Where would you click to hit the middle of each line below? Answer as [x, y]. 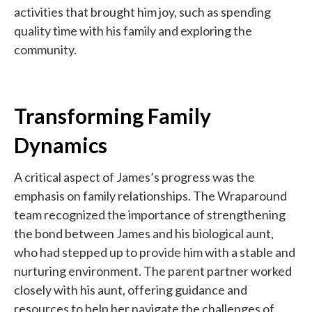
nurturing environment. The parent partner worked [153, 271]
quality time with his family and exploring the [133, 30]
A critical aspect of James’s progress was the [134, 177]
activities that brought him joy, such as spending [142, 11]
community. [45, 49]
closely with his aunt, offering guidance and [131, 289]
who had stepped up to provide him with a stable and [155, 252]
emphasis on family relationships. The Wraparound [150, 195]
